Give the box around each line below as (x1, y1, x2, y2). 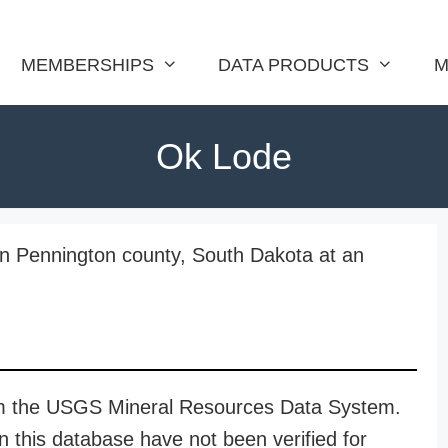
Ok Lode (156, 136, 292, 177)
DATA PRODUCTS (218, 55, 370, 75)
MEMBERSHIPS (20, 55, 154, 75)
